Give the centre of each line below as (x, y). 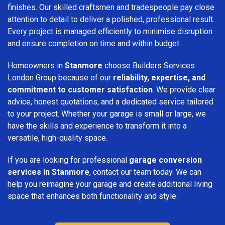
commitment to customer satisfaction (80, 89)
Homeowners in (36, 65)
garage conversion (165, 160)
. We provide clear (184, 89)
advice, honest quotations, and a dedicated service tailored (110, 101)
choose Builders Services (149, 65)
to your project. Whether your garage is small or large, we (107, 114)
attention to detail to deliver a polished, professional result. (111, 19)
